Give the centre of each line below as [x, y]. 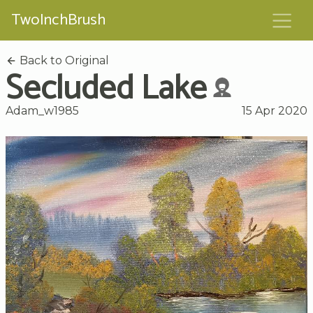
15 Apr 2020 [275, 110]
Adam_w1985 [42, 110]
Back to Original [63, 60]
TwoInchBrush [58, 20]
